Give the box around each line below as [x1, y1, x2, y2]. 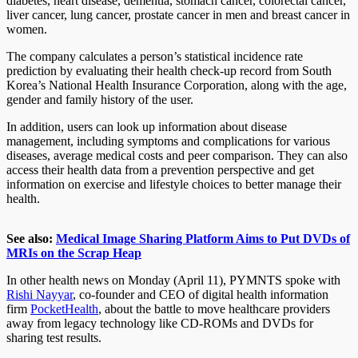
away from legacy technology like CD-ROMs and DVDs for [6, 316, 313, 330]
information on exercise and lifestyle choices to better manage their [6, 177, 341, 191]
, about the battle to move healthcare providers [98, 301, 330, 316]
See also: [6, 231, 56, 245]
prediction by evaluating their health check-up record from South [6, 63, 332, 78]
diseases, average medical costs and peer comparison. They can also [6, 148, 348, 162]
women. [6, 22, 47, 36]
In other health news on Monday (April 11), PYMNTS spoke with [6, 272, 340, 287]
